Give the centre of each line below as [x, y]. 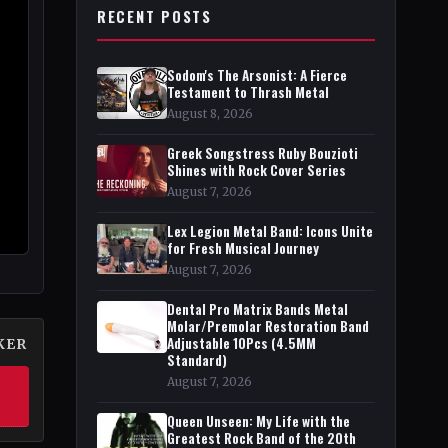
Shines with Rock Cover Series [256, 170]
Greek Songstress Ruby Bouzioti [262, 153]
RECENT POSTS [154, 16]
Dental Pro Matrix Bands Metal [257, 309]
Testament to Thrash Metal [248, 92]
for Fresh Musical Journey [243, 248]
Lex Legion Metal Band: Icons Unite [270, 231]
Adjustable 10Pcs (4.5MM [241, 343]
